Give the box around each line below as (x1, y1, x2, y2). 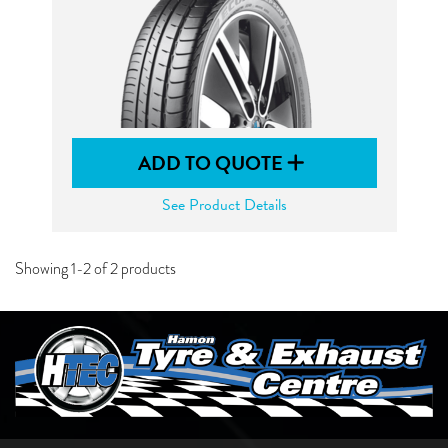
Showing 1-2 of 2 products (15, 258, 176, 280)
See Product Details (161, 193, 287, 217)
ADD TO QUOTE (138, 148, 287, 178)
